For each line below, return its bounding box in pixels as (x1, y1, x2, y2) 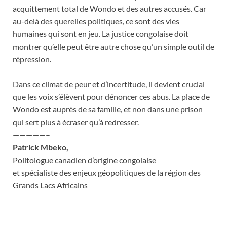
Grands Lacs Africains (13, 180, 88, 191)
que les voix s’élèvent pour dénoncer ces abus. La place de (13, 92, 210, 102)
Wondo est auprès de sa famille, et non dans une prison (13, 104, 203, 115)
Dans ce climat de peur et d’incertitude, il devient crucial (13, 79, 205, 89)
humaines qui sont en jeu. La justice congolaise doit (13, 29, 188, 39)
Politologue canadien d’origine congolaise (13, 155, 156, 165)
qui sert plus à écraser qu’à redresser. (13, 117, 139, 127)
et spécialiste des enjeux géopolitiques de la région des (13, 168, 201, 178)
